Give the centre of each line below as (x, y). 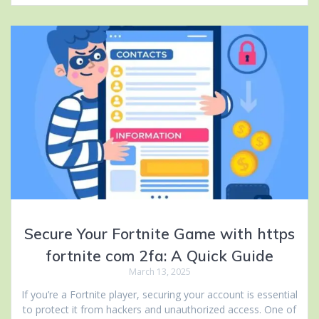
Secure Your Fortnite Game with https (159, 233)
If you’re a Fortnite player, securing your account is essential (159, 294)
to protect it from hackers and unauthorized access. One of (159, 309)
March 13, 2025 (159, 271)
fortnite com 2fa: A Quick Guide (159, 255)
